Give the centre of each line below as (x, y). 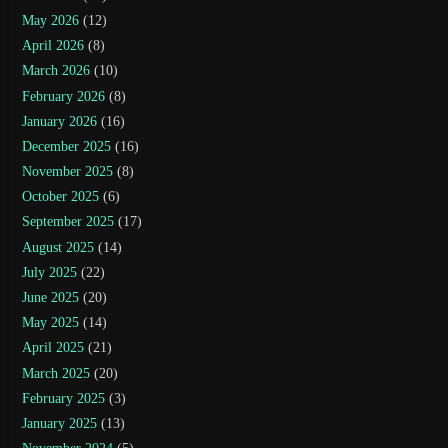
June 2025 (51, 298)
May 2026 (51, 20)
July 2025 (50, 272)
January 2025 (60, 423)
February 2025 (64, 398)
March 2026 (56, 71)
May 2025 (51, 323)
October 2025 (61, 197)
